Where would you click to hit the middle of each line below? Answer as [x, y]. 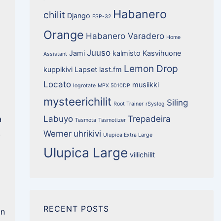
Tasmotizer [112, 120]
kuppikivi [58, 69]
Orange [63, 35]
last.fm [110, 69]
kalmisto [126, 53]
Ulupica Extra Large [128, 135]
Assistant [55, 54]
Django [78, 15]
